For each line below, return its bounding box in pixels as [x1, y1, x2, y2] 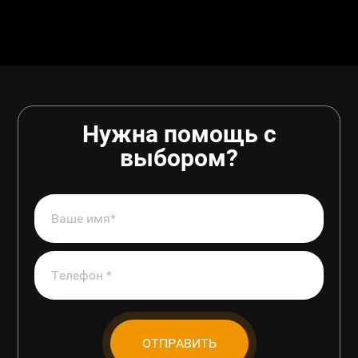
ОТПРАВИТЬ [141, 336, 217, 352]
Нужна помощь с [82, 120, 276, 149]
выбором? [120, 144, 238, 173]
